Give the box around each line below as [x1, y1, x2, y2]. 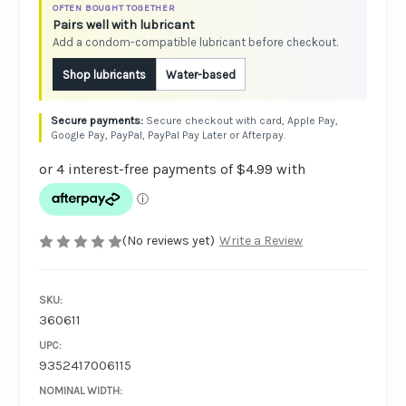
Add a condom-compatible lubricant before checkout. [53, 35, 338, 50]
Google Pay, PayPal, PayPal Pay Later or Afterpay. [51, 129, 285, 142]
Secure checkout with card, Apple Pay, [146, 114, 338, 128]
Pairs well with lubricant [53, 17, 195, 34]
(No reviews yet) [122, 233, 215, 249]
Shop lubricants [63, 67, 146, 82]
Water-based [166, 67, 236, 82]
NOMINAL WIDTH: [39, 383, 122, 397]
